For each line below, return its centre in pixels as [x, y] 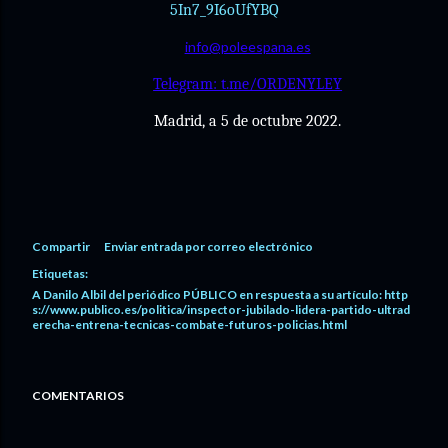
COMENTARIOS [78, 395]
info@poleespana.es [247, 46]
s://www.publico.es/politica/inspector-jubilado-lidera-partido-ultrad [221, 309]
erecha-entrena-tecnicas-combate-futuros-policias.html [189, 324]
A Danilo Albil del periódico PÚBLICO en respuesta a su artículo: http [220, 294]
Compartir [61, 246]
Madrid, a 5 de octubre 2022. [248, 121]
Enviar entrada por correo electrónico [208, 246]
